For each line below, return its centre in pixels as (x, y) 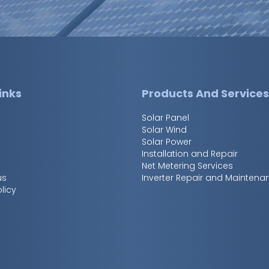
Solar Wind (165, 130)
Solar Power (167, 142)
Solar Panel (166, 118)
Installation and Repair (190, 154)
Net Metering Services (188, 166)
